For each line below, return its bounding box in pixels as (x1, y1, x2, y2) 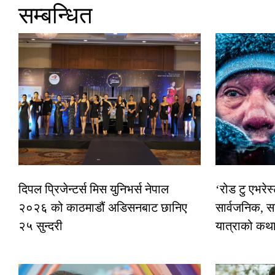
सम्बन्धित (18, 2, 92, 29)
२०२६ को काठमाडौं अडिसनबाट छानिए (18, 201, 187, 215)
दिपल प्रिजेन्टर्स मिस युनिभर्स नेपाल (18, 182, 169, 196)
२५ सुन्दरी (18, 219, 63, 233)
